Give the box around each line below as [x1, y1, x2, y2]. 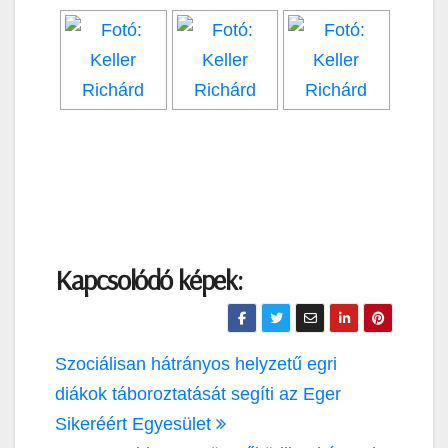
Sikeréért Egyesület [55, 414, 216, 435]
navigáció [54, 380, 159, 421]
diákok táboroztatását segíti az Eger [55, 384, 341, 405]
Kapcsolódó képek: [55, 262, 242, 298]
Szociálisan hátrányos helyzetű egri [55, 354, 337, 375]
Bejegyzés [54, 345, 167, 386]
